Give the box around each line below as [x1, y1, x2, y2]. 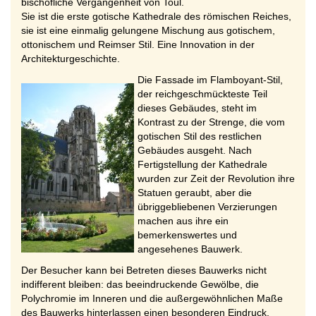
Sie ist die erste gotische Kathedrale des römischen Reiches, [21, 11, 291, 22]
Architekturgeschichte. [21, 53, 120, 64]
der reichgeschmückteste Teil [138, 88, 267, 99]
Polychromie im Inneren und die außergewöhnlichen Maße [21, 293, 283, 304]
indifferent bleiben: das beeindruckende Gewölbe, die [21, 279, 259, 290]
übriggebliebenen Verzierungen [138, 201, 277, 212]
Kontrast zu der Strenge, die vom [138, 116, 285, 128]
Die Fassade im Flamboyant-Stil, [138, 74, 283, 85]
